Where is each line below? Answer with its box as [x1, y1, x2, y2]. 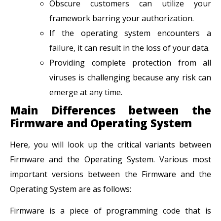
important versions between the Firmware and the [10, 168, 211, 180]
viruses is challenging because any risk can [49, 72, 211, 83]
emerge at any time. [49, 86, 122, 98]
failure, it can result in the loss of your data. [49, 42, 210, 53]
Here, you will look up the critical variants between [10, 139, 211, 150]
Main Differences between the [10, 102, 211, 117]
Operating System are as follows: [10, 183, 131, 194]
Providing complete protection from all [49, 57, 211, 68]
